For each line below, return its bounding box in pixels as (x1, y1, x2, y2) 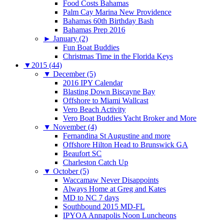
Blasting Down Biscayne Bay (63, 87, 155, 96)
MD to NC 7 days (63, 193, 119, 202)
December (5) (53, 69, 96, 78)
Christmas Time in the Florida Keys (63, 52, 173, 60)
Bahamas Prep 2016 (63, 25, 125, 34)
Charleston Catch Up (63, 158, 128, 166)
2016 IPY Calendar (63, 78, 123, 87)
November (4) (53, 122, 97, 131)
